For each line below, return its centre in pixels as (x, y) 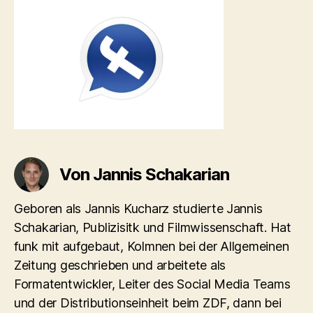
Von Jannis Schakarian (145, 174)
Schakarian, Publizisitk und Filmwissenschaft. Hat (153, 227)
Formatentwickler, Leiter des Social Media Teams (152, 284)
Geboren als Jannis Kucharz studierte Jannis (138, 208)
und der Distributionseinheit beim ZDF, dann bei (148, 303)
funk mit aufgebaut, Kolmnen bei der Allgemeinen (152, 246)
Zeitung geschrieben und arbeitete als (120, 265)
